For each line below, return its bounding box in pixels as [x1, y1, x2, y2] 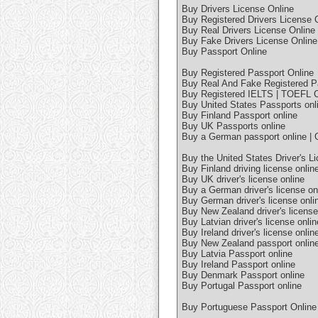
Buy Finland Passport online [182, 110, 297, 121]
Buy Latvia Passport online [182, 248, 292, 260]
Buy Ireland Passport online [182, 259, 295, 270]
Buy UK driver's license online [182, 174, 305, 185]
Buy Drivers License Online [182, 4, 294, 15]
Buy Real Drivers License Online [182, 25, 315, 36]
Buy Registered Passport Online [182, 67, 314, 79]
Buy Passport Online [182, 46, 267, 57]
